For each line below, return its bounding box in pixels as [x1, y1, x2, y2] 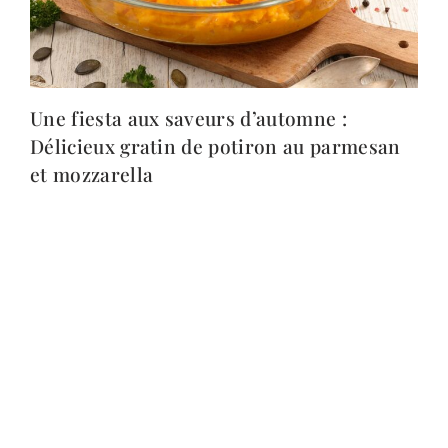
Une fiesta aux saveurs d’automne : [30, 105, 347, 132]
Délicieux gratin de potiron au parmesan [30, 133, 401, 160]
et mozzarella [30, 161, 154, 188]
